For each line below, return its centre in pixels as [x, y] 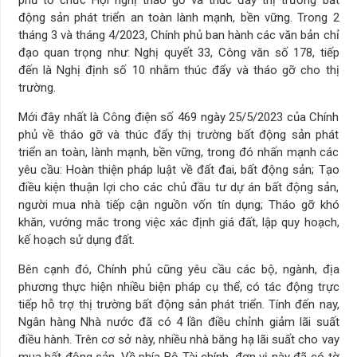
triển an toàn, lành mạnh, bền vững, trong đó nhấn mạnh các [178, 152]
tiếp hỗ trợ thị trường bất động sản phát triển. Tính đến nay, [178, 304]
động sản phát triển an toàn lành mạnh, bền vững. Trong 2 [178, 17]
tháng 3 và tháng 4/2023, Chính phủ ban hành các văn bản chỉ [178, 35]
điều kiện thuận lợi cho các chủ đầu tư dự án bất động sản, [178, 187]
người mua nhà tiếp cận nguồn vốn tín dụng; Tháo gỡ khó [178, 204]
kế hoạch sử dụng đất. [76, 239]
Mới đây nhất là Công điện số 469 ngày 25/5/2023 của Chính [178, 117]
